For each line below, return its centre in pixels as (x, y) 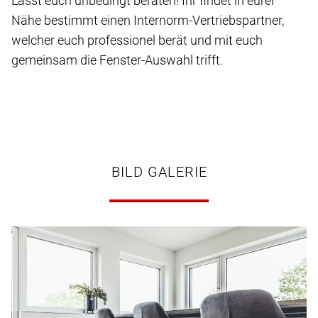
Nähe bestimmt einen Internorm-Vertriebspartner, (148, 21)
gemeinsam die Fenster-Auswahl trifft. (117, 60)
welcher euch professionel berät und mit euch (137, 40)
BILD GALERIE (159, 172)
